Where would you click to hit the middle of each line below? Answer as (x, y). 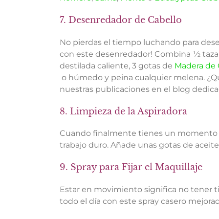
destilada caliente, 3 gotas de (117, 66)
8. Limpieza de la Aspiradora (123, 111)
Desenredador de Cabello (125, 20)
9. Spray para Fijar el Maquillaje (131, 167)
